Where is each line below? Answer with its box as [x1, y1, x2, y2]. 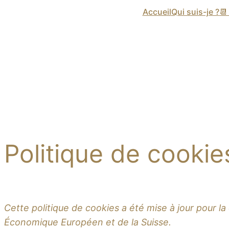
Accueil [142, 6, 171, 17]
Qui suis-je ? [171, 6, 219, 17]
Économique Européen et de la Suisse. [4, 216, 171, 227]
